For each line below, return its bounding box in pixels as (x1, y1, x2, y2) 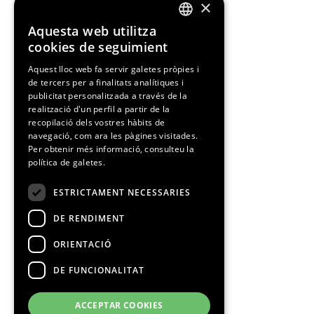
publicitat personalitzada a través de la (28, 90, 188, 102)
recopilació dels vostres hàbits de (28, 116, 165, 128)
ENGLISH (180, 30, 212, 41)
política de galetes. (28, 156, 106, 168)
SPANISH (180, 55, 212, 66)
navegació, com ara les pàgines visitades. (28, 130, 198, 142)
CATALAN (180, 81, 214, 91)
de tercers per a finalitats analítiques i (28, 76, 184, 88)
